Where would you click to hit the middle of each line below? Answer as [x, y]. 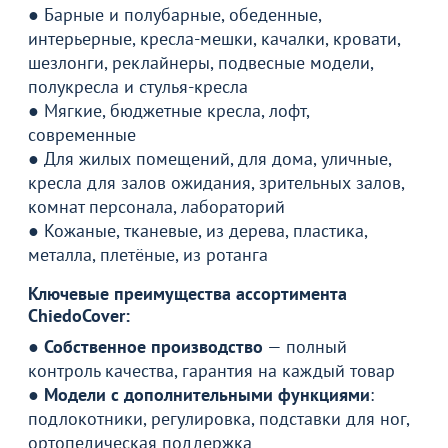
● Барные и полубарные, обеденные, [174, 14]
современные [82, 134]
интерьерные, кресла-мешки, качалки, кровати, [214, 38]
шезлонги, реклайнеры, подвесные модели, [200, 62]
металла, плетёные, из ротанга [148, 254]
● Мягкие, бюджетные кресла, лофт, [168, 110]
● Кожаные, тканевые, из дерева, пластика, [197, 230]
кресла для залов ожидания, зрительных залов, [216, 182]
